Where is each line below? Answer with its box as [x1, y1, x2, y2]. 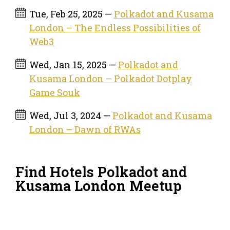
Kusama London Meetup [15, 177, 182, 195]
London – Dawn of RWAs [29, 123, 141, 136]
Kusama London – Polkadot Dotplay [29, 72, 192, 85]
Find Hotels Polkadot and [15, 163, 187, 181]
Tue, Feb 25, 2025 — [29, 8, 114, 21]
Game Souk [29, 86, 80, 99]
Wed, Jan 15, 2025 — [29, 59, 118, 71]
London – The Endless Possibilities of [29, 22, 201, 34]
